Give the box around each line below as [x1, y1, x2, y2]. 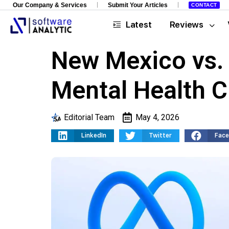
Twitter [149, 132, 172, 139]
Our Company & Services [13, 1, 87, 9]
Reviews [169, 19, 203, 30]
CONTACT [191, 2, 217, 8]
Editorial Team [64, 112, 114, 122]
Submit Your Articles [108, 1, 168, 9]
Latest [125, 19, 152, 30]
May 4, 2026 [135, 112, 179, 122]
